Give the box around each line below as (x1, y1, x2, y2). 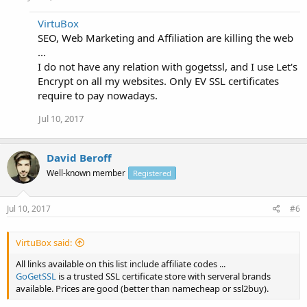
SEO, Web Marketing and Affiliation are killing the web (38, 31, 293, 45)
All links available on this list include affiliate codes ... (16, 257, 225, 270)
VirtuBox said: (16, 236, 72, 249)
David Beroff (47, 151, 112, 164)
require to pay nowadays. (38, 88, 158, 102)
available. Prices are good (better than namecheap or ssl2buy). (16, 282, 269, 295)
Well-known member (47, 167, 125, 179)
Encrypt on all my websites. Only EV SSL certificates (38, 74, 279, 88)
